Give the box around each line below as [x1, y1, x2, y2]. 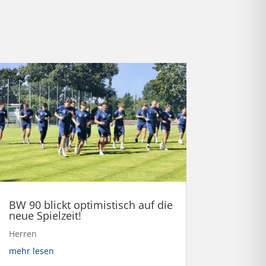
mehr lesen [8, 245, 54, 256]
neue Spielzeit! [8, 208, 81, 223]
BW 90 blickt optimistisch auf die [8, 197, 173, 212]
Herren [8, 227, 37, 239]
